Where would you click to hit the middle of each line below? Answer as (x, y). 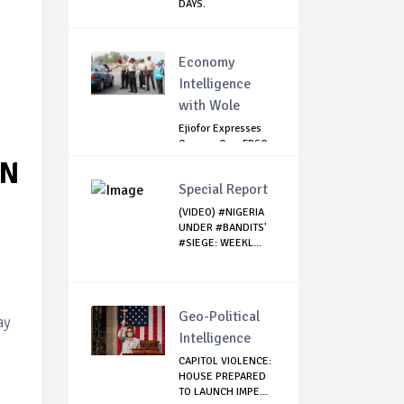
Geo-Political (219, 317)
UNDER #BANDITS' (222, 228)
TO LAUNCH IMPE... (223, 392)
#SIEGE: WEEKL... (220, 243)
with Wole (209, 106)
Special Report (223, 190)
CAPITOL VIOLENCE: (225, 362)
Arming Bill (203, 160)
